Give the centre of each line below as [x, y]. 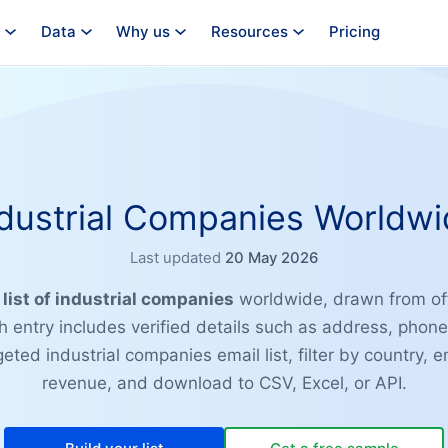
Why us [143, 32]
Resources [249, 32]
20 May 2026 [271, 258]
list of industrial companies [118, 299]
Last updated [175, 258]
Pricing [354, 32]
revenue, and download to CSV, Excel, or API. [224, 383]
